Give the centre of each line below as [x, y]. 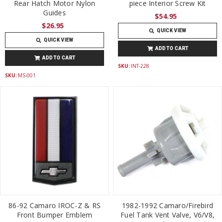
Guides [55, 13]
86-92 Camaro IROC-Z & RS [55, 205]
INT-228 [140, 66]
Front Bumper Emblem [55, 215]
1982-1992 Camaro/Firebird [167, 205]
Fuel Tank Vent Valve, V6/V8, [168, 215]
